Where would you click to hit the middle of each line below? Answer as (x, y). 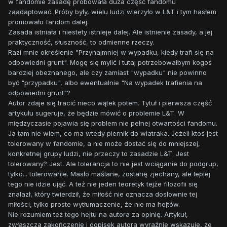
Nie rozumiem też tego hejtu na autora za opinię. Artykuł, (98, 215)
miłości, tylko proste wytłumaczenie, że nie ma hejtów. (95, 204)
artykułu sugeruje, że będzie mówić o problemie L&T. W (96, 113)
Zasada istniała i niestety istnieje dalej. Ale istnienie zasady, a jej (110, 32)
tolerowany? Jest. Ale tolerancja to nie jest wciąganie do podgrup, (113, 164)
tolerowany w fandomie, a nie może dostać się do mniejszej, (104, 144)
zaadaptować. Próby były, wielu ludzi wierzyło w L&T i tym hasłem (112, 12)
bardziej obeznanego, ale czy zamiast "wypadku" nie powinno (107, 73)
